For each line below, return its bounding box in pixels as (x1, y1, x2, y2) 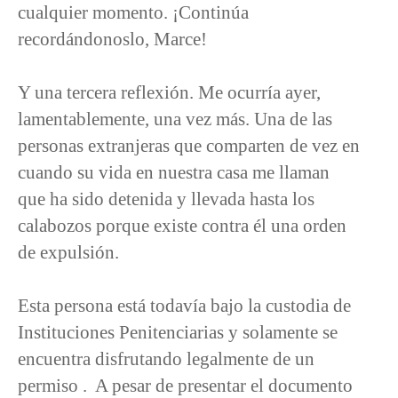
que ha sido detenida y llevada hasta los (18, 187, 314, 209)
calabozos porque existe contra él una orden (18, 214, 346, 235)
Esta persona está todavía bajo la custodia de (18, 294, 351, 315)
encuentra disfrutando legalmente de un (18, 347, 314, 369)
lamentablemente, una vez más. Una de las (18, 107, 332, 129)
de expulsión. (18, 241, 119, 262)
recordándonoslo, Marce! (18, 28, 207, 49)
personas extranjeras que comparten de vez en (18, 134, 360, 155)
